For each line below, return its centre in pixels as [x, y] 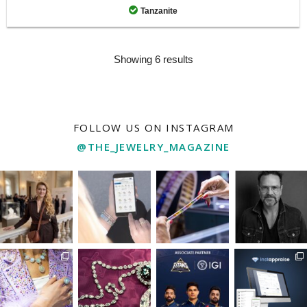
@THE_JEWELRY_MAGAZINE [153, 147]
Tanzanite [159, 11]
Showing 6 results [153, 59]
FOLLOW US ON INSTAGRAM [153, 127]
